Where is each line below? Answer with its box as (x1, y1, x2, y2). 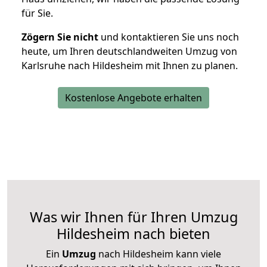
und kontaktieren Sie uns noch (98, 30, 239, 44)
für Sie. (21, 7, 53, 20)
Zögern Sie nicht (21, 30, 98, 44)
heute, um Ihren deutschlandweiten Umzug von (21, 45, 237, 58)
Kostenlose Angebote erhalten (65, 91, 202, 105)
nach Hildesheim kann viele (96, 247, 221, 261)
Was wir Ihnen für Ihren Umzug (29, 207, 238, 227)
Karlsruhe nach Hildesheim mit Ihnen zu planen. (21, 59, 238, 73)
